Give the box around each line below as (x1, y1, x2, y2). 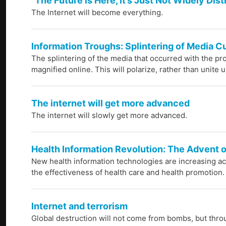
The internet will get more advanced (31, 98, 190, 109)
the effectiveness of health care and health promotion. (31, 167, 224, 178)
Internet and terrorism (31, 201, 128, 212)
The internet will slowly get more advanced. (31, 110, 187, 121)
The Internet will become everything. (31, 8, 163, 18)
